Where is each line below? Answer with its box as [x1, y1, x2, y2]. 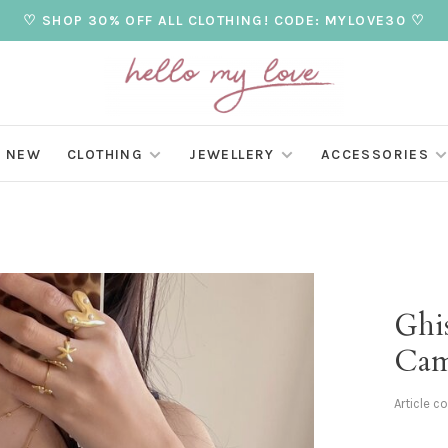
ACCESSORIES [320, 146, 430, 164]
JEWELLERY [189, 146, 275, 164]
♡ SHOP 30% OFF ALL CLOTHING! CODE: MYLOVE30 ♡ [23, 12, 425, 29]
